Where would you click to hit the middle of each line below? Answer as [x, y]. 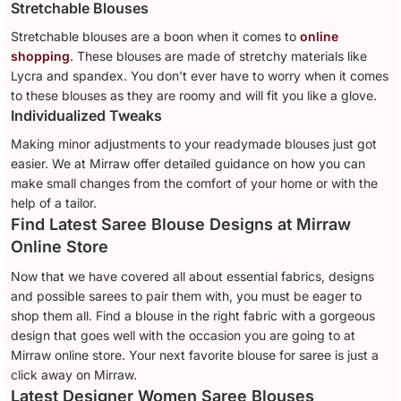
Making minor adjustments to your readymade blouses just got [194, 144]
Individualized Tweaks [87, 116]
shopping [41, 56]
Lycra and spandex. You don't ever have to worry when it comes [200, 76]
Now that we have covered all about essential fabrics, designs [193, 277]
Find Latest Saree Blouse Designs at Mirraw [181, 225]
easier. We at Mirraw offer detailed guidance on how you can [188, 164]
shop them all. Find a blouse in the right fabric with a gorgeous [193, 316]
